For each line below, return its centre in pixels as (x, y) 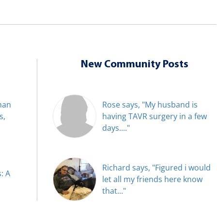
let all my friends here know (152, 179)
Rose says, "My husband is (150, 104)
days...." (116, 128)
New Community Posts (134, 64)
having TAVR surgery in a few (154, 116)
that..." (114, 191)
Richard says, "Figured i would (156, 167)
